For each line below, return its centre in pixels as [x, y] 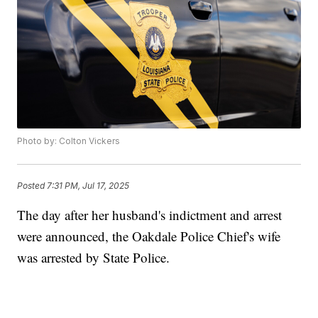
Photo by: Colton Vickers [69, 141]
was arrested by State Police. [94, 258]
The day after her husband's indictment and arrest [150, 215]
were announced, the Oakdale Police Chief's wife [149, 236]
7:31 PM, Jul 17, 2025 [88, 185]
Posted [32, 185]
